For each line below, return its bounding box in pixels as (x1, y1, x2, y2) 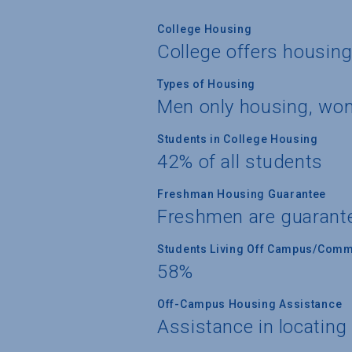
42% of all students (157, 150, 323, 173)
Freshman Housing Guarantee (157, 187, 327, 200)
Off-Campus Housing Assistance (157, 297, 343, 310)
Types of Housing (157, 77, 256, 90)
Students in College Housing (157, 132, 318, 145)
